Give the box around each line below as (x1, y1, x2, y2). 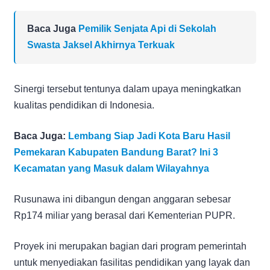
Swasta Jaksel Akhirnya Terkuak (27, 39, 175, 50)
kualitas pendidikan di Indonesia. (14, 99, 154, 110)
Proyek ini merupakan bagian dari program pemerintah (14, 240, 246, 251)
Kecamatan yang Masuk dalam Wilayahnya (14, 163, 209, 174)
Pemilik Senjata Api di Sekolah (78, 23, 216, 34)
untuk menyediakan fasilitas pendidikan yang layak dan (14, 257, 250, 268)
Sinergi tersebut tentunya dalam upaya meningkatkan (14, 83, 241, 94)
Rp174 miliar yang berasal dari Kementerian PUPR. (14, 210, 235, 221)
